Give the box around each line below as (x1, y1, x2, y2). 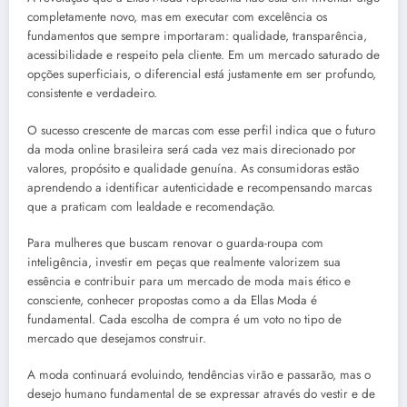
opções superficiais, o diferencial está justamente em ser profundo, (27, 65, 376, 84)
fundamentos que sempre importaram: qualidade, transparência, (27, 27, 367, 45)
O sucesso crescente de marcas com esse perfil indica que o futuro (27, 121, 375, 139)
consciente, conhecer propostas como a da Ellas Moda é (27, 291, 317, 309)
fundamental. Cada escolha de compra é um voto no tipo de (27, 310, 342, 328)
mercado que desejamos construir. (27, 329, 206, 347)
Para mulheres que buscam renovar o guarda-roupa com (27, 233, 323, 252)
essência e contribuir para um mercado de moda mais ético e (27, 272, 351, 290)
